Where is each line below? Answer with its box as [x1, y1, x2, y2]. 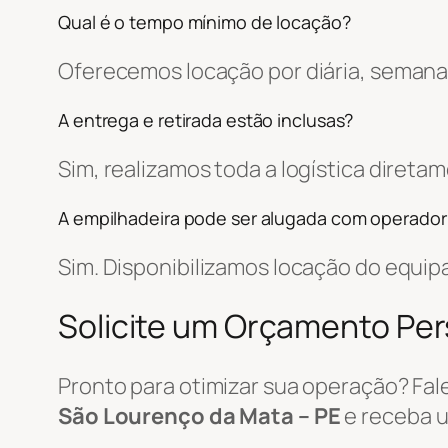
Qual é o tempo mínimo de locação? [58, 9, 351, 34]
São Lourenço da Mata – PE [58, 400, 341, 431]
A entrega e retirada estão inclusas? [58, 107, 354, 132]
